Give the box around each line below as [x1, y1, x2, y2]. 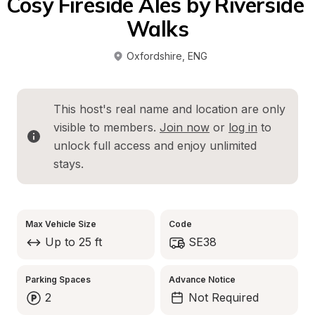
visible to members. [53, 120, 160, 134]
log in [229, 120, 257, 134]
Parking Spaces [25, 274, 91, 285]
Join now [160, 120, 210, 134]
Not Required [188, 290, 259, 304]
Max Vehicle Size [25, 219, 96, 229]
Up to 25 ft [45, 235, 102, 249]
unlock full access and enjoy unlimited [53, 139, 257, 153]
